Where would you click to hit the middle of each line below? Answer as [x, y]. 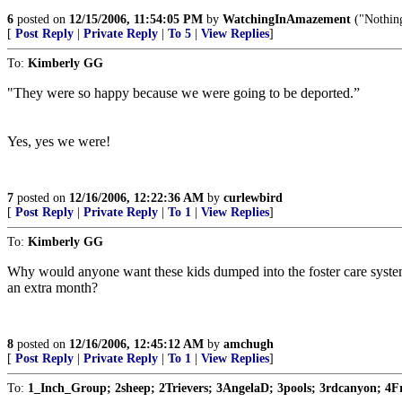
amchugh [249, 344]
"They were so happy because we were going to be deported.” [184, 93]
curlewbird [253, 198]
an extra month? [52, 288]
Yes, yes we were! [59, 141]
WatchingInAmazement [287, 19]
